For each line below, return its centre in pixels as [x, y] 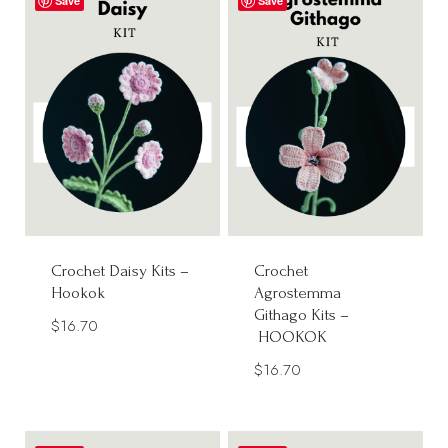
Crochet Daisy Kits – [120, 270]
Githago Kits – [301, 314]
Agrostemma [297, 292]
